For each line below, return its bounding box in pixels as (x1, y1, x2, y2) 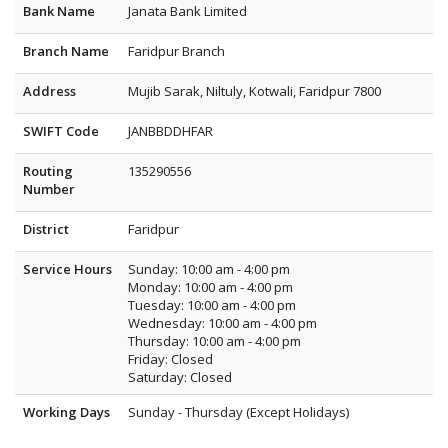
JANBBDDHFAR (128, 122, 213, 140)
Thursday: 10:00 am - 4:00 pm (128, 332, 301, 350)
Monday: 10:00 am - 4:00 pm (128, 278, 293, 296)
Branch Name (23, 42, 109, 60)
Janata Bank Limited (128, 2, 247, 20)
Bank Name (23, 2, 95, 20)
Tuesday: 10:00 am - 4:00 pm (128, 296, 296, 314)
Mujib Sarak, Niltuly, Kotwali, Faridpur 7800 (128, 82, 381, 100)
